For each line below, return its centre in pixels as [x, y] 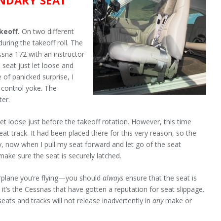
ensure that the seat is [160, 178]
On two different [48, 31]
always [113, 178]
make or [178, 201]
